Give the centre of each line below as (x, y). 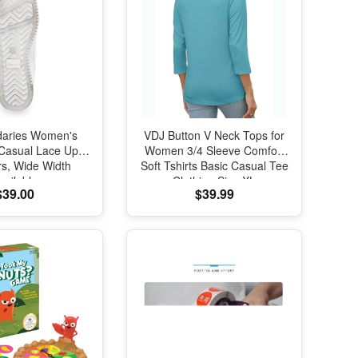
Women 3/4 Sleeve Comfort (214, 150)
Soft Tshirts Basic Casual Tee (214, 165)
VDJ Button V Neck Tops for (215, 135)
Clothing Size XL (215, 181)
